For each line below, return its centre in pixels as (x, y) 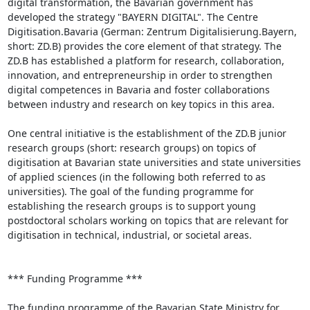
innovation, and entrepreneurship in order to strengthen (140, 75)
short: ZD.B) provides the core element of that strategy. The (144, 46)
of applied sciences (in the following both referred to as (136, 177)
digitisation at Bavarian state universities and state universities (154, 162)
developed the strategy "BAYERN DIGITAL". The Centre (133, 17)
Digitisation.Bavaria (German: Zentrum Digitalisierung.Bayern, (152, 31)
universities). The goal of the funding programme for (130, 191)
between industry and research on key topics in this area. (141, 104)
